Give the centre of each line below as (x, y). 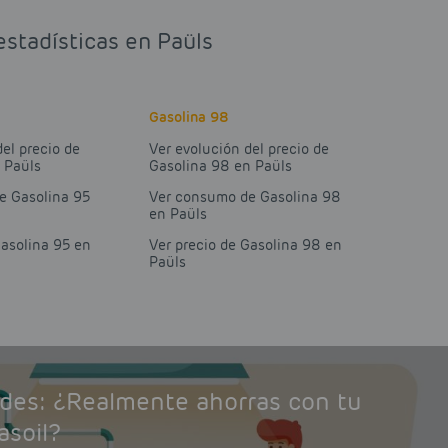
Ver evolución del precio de (239, 149)
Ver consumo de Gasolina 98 (245, 197)
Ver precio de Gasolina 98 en (246, 245)
